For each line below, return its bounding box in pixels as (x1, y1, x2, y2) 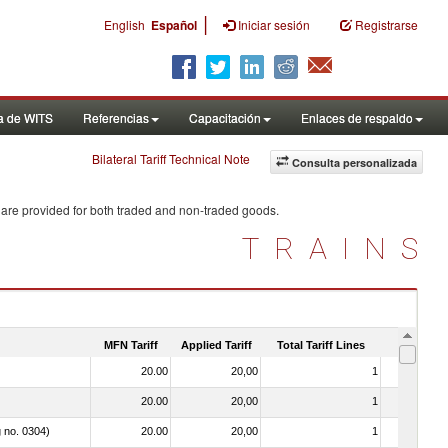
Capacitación (189, 109, 261, 126)
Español (151, 16, 197, 34)
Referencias (83, 109, 149, 126)
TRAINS (242, 231, 433, 266)
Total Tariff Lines (277, 338, 365, 351)
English (104, 16, 145, 33)
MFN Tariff (104, 338, 158, 351)
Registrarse (355, 16, 418, 33)
